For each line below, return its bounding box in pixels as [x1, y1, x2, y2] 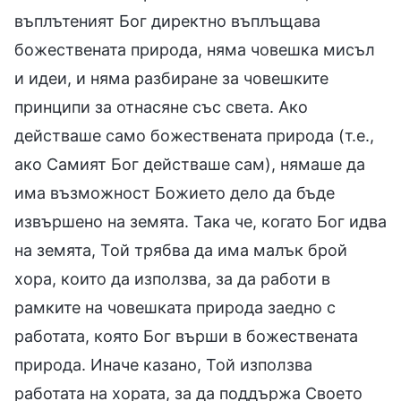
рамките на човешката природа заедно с [14, 297, 336, 317]
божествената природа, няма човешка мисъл [14, 39, 375, 59]
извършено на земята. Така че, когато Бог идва [14, 211, 387, 231]
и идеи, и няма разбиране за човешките [14, 68, 328, 88]
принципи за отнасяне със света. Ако [14, 97, 308, 116]
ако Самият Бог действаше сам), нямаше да [14, 154, 365, 174]
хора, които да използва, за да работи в [14, 269, 330, 288]
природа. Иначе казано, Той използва [14, 354, 312, 374]
